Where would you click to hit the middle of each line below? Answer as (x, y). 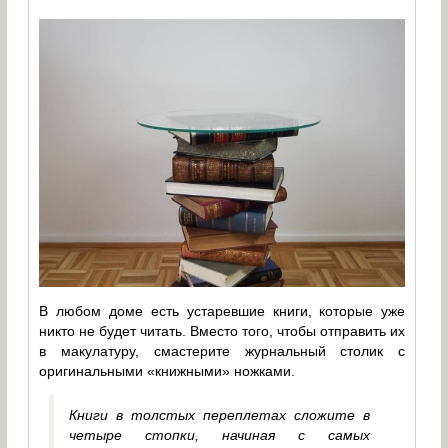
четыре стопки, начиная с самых (220, 435)
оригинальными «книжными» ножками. (167, 371)
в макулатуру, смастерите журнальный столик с (222, 351)
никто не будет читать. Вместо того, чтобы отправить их (222, 331)
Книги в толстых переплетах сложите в (220, 415)
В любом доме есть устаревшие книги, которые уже (222, 311)
